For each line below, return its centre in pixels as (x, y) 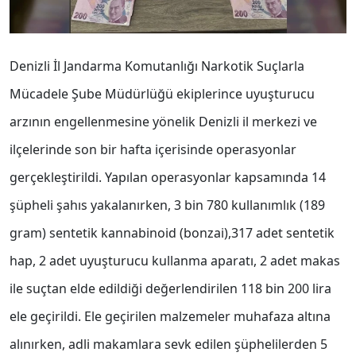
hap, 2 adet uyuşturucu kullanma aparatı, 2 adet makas (175, 261)
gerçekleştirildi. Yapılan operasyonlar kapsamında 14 (168, 178)
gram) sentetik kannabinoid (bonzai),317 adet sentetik (172, 233)
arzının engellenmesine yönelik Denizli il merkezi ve (163, 122)
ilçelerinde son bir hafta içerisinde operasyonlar (153, 150)
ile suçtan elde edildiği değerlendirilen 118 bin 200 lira (170, 289)
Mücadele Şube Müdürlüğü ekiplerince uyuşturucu (162, 94)
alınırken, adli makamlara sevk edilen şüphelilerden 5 (168, 344)
